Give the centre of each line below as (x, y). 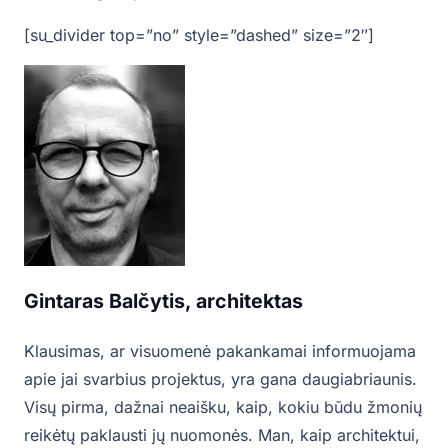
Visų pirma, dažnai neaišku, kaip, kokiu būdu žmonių (223, 407)
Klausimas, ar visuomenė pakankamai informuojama (220, 351)
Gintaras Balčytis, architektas (163, 301)
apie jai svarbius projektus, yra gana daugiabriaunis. (220, 379)
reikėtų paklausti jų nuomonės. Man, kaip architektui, (222, 435)
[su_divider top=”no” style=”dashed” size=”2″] (199, 35)
